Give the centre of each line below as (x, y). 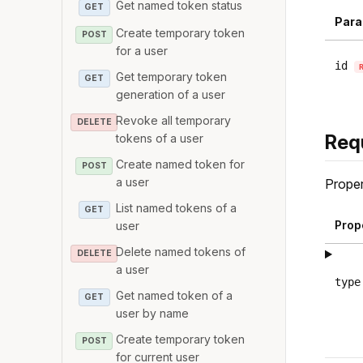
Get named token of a (175, 295)
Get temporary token (172, 76)
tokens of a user (160, 138)
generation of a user (171, 94)
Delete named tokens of (181, 251)
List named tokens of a (177, 207)
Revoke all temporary (174, 120)
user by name (153, 313)
